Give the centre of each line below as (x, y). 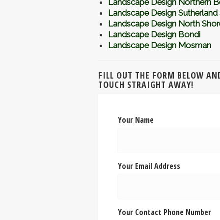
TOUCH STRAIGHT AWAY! (146, 85)
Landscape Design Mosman (159, 45)
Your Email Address (149, 166)
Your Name (136, 120)
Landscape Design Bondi (154, 35)
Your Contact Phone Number (164, 212)
